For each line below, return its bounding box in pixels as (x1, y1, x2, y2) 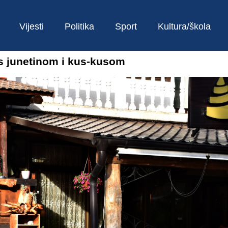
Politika (65, 21, 94, 32)
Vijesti (19, 21, 44, 32)
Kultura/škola (158, 21, 211, 32)
